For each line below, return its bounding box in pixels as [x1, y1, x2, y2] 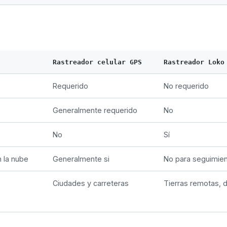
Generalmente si [53, 154, 109, 163]
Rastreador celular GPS [53, 58, 142, 66]
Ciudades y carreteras [53, 178, 129, 187]
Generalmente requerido [53, 105, 137, 115]
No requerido [164, 81, 209, 90]
